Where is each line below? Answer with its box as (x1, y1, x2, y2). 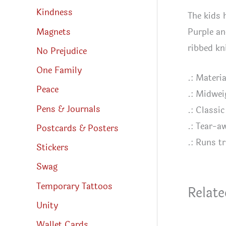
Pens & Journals (36, 102, 100, 116)
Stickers (36, 141, 69, 155)
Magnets (36, 25, 71, 39)
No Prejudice (36, 44, 87, 58)
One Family (36, 64, 82, 78)
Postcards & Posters (36, 121, 119, 135)
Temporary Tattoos (36, 179, 112, 193)
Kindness (36, 6, 73, 20)
